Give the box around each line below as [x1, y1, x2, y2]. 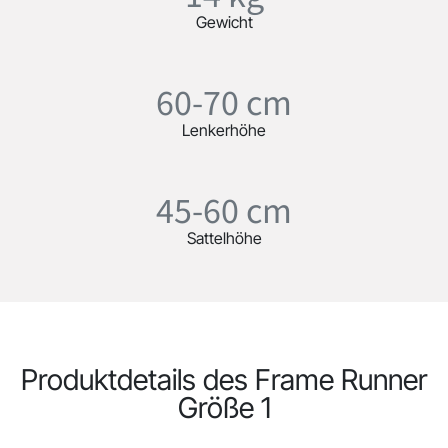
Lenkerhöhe [182, 120, 266, 140]
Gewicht [195, 12, 253, 32]
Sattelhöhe [186, 228, 262, 248]
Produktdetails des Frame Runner [21, 362, 427, 397]
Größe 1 [177, 390, 271, 425]
